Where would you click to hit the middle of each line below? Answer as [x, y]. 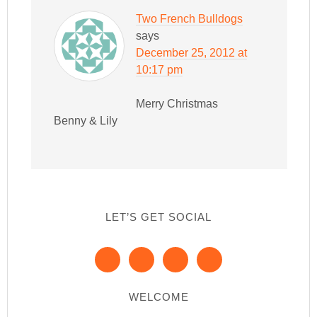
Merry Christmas [177, 104]
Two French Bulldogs [190, 19]
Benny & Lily [86, 121]
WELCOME [158, 297]
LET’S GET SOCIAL [158, 217]
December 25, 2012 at [192, 53]
